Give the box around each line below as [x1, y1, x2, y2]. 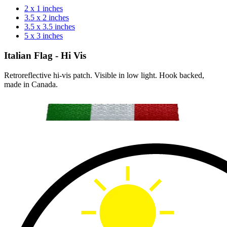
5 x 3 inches [24, 31, 63, 41]
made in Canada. [4, 80, 58, 89]
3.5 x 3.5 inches [24, 22, 75, 31]
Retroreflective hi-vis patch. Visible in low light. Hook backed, [4, 70, 204, 80]
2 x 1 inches [24, 4, 63, 13]
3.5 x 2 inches [24, 13, 69, 22]
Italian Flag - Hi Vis [4, 50, 86, 61]
